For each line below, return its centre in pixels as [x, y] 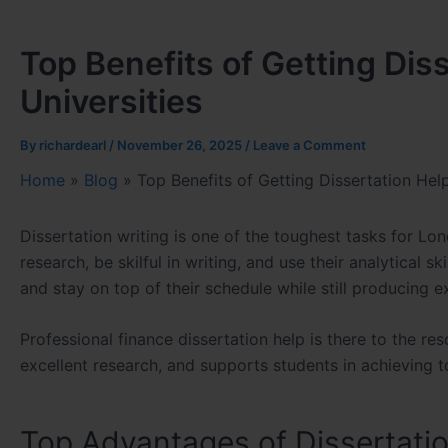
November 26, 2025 [181, 144]
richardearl [74, 144]
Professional [69, 339]
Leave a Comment [309, 144]
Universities [111, 101]
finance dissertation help [211, 339]
